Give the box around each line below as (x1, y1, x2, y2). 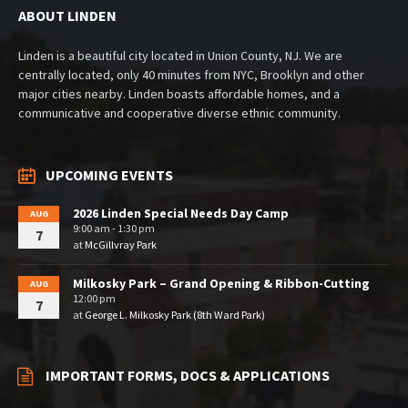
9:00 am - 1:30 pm (73, 221, 155, 236)
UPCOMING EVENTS (46, 166, 173, 185)
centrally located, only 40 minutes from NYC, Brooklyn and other (18, 66, 364, 84)
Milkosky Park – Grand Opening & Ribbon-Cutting (73, 275, 370, 292)
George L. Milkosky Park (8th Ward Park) (85, 308, 265, 322)
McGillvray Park (85, 238, 157, 252)
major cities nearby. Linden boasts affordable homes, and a (18, 86, 340, 103)
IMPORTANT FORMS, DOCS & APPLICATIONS (46, 366, 330, 385)
